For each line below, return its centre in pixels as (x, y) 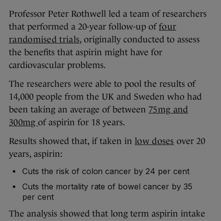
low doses (154, 141)
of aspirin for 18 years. (81, 123)
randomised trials (44, 40)
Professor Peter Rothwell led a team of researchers (108, 14)
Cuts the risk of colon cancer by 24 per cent (106, 171)
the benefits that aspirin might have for (86, 53)
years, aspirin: (36, 154)
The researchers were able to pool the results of (102, 84)
